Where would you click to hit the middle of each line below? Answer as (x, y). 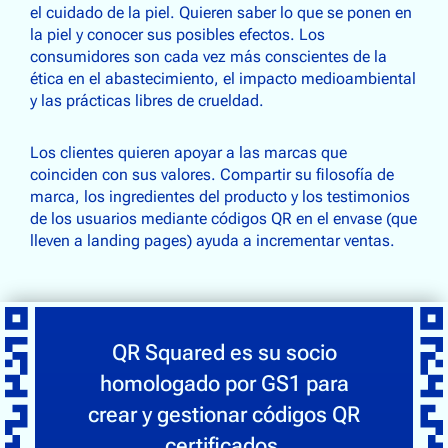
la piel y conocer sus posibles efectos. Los (177, 35)
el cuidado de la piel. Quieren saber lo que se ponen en (221, 13)
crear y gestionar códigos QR (224, 414)
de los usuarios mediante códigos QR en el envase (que (223, 219)
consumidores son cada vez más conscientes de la (208, 57)
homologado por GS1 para (224, 383)
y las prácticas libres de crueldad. (147, 101)
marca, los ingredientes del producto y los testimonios (220, 197)
